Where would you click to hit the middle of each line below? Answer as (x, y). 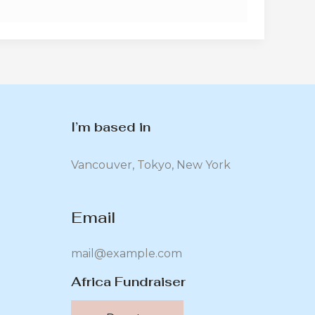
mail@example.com (127, 253)
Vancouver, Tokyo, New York (151, 165)
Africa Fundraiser (128, 281)
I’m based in (111, 127)
